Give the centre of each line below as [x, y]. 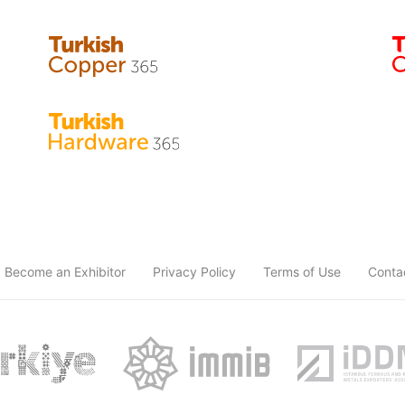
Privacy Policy [194, 272]
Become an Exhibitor [65, 272]
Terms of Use [301, 272]
